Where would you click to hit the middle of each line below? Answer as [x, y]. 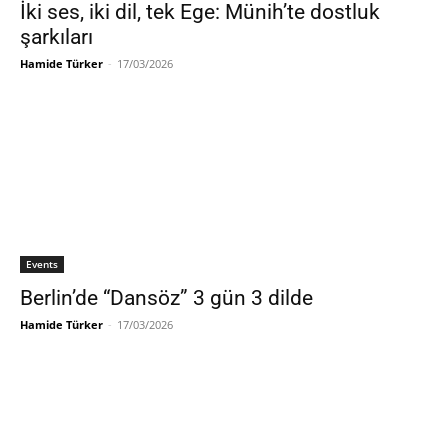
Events [42, 263]
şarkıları [56, 36]
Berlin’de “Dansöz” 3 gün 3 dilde [166, 297]
